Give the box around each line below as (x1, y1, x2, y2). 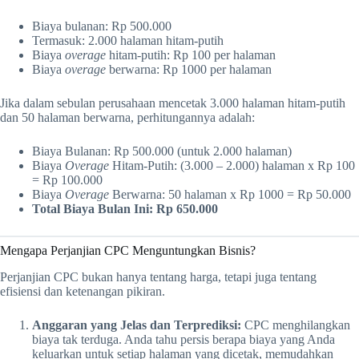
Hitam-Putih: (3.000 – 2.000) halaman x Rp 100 (109, 159, 355, 173)
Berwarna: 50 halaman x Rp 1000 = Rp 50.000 (109, 188, 351, 202)
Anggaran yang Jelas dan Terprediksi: (32, 318, 241, 333)
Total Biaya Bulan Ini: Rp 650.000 (32, 202, 218, 216)
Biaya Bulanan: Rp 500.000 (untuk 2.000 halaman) (32, 144, 292, 159)
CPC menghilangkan (241, 318, 350, 333)
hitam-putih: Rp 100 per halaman (106, 48, 276, 63)
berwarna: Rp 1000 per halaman (106, 63, 272, 77)
